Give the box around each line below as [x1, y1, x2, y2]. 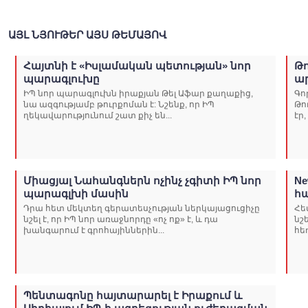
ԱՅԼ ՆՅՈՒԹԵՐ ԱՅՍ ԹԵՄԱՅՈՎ [8, 28, 166, 41]
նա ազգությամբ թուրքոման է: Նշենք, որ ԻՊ [23, 99, 214, 109]
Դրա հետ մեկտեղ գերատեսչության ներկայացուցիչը [23, 203, 260, 213]
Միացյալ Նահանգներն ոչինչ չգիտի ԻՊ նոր [23, 174, 261, 186]
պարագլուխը [23, 72, 100, 85]
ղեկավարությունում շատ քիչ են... [23, 110, 172, 120]
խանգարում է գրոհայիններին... [23, 225, 164, 235]
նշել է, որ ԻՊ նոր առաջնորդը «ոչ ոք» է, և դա [23, 214, 218, 224]
